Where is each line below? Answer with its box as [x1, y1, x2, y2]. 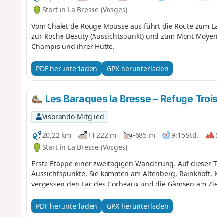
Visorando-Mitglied [42, 112, 104, 122]
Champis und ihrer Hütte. [31, 42, 115, 51]
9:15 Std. [171, 130, 199, 139]
